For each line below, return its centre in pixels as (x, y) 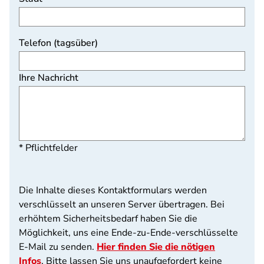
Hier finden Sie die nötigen (156, 247)
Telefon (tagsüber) (58, 43)
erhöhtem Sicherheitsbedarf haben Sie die (108, 219)
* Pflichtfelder (48, 148)
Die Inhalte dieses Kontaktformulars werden (113, 190)
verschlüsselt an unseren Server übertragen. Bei (122, 204)
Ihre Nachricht (49, 78)
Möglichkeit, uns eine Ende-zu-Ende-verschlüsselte (128, 233)
